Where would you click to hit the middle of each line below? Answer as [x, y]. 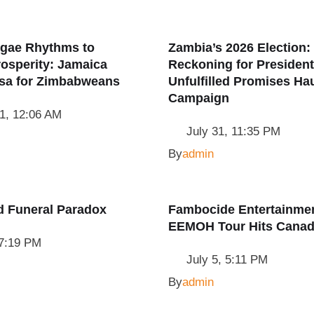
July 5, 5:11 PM [227, 260]
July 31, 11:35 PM [233, 131]
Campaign [198, 98]
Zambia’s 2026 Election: [239, 48]
